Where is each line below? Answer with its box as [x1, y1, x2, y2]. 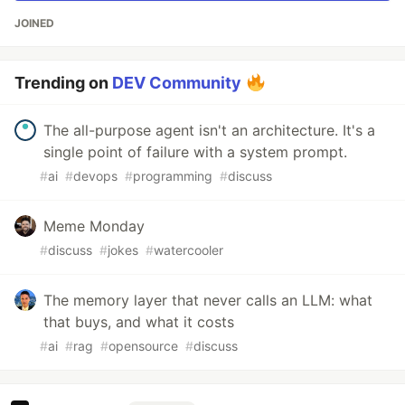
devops [73, 168, 118, 184]
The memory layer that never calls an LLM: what [43, 291, 372, 310]
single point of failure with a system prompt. [43, 143, 347, 162]
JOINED [14, 16, 54, 31]
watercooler [154, 242, 223, 259]
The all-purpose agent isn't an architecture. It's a [43, 121, 375, 140]
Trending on [14, 73, 112, 93]
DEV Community [112, 73, 241, 93]
